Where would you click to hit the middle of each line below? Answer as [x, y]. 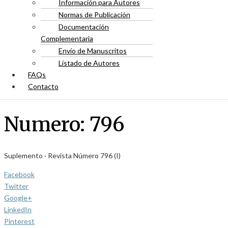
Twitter [16, 186]
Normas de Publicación [94, 15]
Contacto [43, 86]
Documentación [84, 27]
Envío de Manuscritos [93, 51]
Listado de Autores [89, 63]
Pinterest [19, 221]
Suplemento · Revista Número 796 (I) [62, 156]
